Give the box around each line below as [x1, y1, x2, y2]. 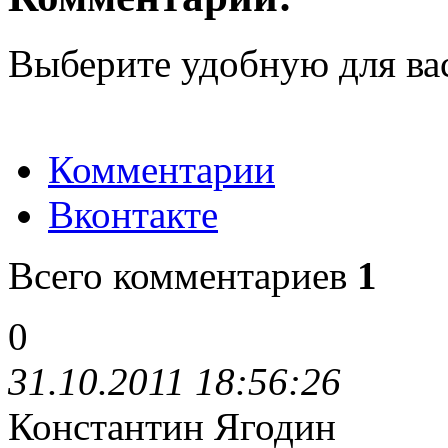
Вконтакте [48, 192, 218, 236]
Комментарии [48, 147, 275, 191]
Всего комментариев [8, 253, 357, 297]
